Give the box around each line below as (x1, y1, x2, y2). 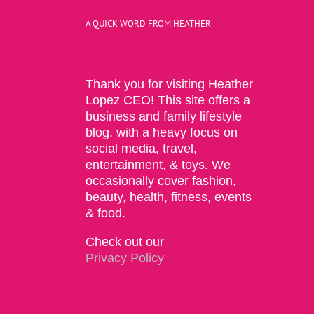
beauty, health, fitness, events (86, 189, 252, 204)
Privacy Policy (86, 250, 164, 265)
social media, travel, (86, 141, 197, 156)
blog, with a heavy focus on (86, 125, 238, 139)
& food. (86, 205, 125, 220)
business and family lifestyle (86, 109, 242, 123)
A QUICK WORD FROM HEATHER (86, 17, 211, 29)
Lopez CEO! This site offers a (86, 93, 250, 107)
